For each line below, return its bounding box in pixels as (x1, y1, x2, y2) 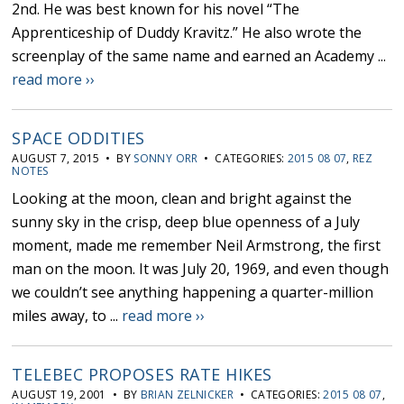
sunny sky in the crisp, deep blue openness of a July (12, 212, 361, 233)
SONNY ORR (133, 151, 198, 167)
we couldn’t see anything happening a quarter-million (12, 282, 374, 303)
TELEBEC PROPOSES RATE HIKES (12, 363, 273, 386)
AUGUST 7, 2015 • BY (12, 151, 134, 167)
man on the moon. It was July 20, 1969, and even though (12, 259, 390, 280)
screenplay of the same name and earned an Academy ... (12, 46, 387, 67)
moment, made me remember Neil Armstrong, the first (12, 235, 381, 256)
